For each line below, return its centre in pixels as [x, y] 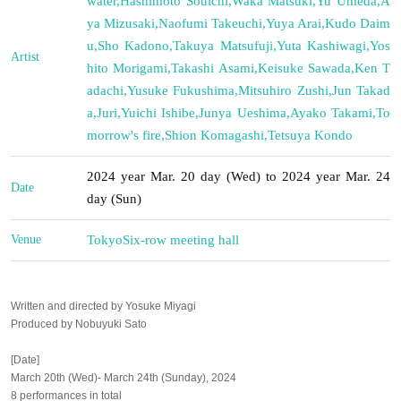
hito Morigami [128, 68]
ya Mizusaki [121, 23]
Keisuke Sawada [304, 68]
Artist [25, 56]
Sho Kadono [134, 45]
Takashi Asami [213, 68]
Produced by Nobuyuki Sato [79, 324]
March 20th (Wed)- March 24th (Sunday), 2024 [124, 377]
